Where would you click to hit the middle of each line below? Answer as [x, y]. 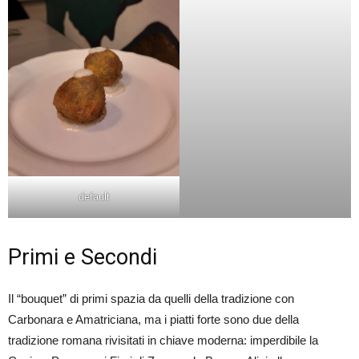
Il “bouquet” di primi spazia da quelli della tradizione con [151, 298]
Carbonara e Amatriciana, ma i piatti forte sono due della [153, 319]
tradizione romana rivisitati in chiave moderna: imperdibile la [163, 340]
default [94, 196]
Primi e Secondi [83, 257]
